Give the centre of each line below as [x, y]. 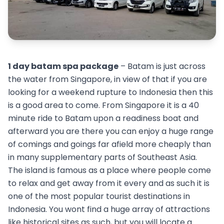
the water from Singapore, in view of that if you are [107, 79]
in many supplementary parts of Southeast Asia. [102, 157]
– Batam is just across [162, 66]
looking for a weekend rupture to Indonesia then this [110, 92]
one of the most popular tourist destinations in [99, 196]
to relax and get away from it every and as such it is [109, 183]
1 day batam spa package [63, 66]
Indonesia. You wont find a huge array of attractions [109, 209]
